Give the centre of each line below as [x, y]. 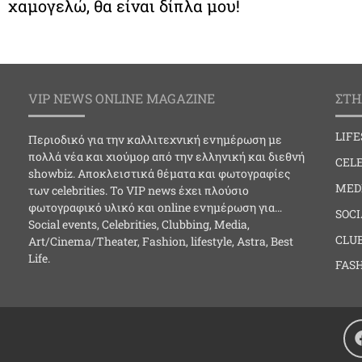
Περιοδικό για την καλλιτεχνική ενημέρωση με [155, 140]
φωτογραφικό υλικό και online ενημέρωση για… [155, 208]
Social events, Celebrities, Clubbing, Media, [139, 225]
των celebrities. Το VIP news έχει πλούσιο [139, 191]
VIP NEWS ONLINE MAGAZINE [122, 99]
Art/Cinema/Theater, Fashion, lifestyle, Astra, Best [161, 242]
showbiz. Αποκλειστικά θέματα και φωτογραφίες [159, 174]
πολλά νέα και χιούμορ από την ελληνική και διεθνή [166, 157]
